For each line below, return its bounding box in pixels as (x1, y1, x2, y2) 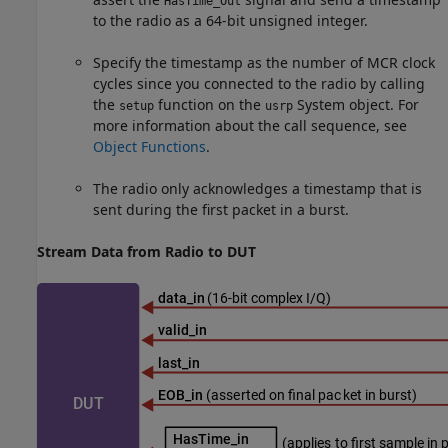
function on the (154, 95, 265, 115)
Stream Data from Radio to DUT (37, 242, 256, 262)
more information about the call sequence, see (93, 116, 407, 136)
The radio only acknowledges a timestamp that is (93, 179, 422, 199)
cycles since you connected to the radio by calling (93, 74, 425, 94)
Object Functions (93, 137, 206, 157)
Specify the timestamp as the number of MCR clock (93, 53, 435, 73)
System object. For (293, 95, 419, 115)
